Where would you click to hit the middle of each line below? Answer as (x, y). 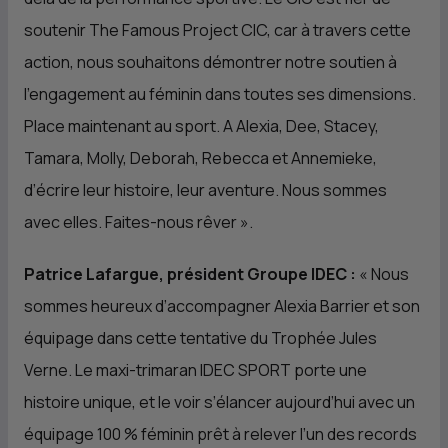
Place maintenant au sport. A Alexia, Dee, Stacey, (201, 126)
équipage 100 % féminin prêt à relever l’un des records (220, 434)
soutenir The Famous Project (132, 30)
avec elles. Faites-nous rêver (130, 222)
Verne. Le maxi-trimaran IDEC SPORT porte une (195, 370)
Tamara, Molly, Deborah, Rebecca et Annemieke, (200, 158)
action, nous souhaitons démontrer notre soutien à (210, 62)
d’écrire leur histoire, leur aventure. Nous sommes (205, 190)
